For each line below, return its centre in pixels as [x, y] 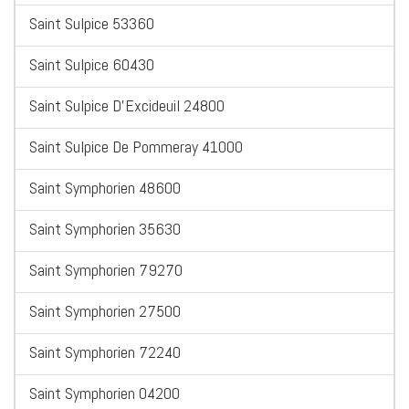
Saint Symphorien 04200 [105, 393]
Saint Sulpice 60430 [92, 65]
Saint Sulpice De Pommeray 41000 [136, 147]
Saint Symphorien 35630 [105, 229]
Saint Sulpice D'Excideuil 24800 [127, 106]
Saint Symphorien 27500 [105, 311]
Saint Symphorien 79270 [106, 270]
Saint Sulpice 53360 [92, 24]
